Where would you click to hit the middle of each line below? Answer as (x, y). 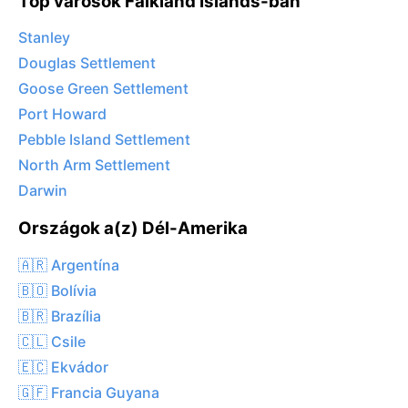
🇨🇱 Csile (52, 341)
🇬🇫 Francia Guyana (89, 392)
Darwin (43, 191)
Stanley (44, 38)
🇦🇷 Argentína (69, 265)
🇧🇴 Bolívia (57, 290)
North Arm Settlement (94, 165)
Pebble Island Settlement (104, 140)
